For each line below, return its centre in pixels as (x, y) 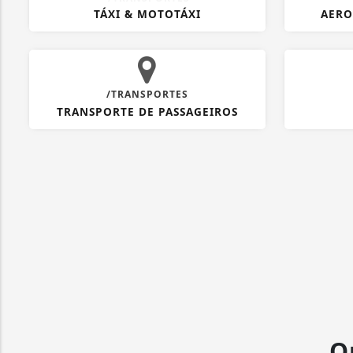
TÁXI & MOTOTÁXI (147, 14)
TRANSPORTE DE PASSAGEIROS (147, 112)
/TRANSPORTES (147, 95)
